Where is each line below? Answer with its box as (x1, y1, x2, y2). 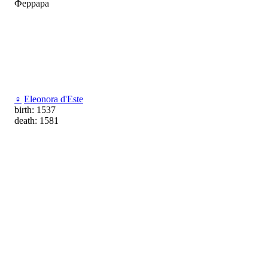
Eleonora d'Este (24, 94, 83, 105)
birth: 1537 (14, 105, 56, 115)
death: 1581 (14, 115, 59, 126)
